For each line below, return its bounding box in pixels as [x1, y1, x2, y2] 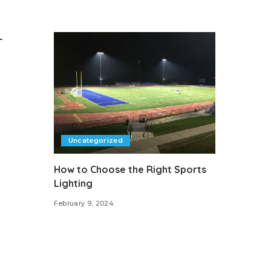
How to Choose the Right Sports [53, 163, 206, 175]
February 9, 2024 [53, 198, 114, 207]
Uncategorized [68, 135, 123, 145]
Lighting [53, 177, 93, 189]
